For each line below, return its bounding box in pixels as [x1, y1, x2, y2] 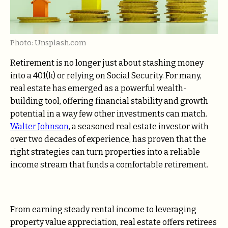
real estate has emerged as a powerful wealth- [10, 83, 187, 94]
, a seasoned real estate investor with [69, 122, 209, 132]
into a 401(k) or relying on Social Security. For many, [10, 71, 202, 81]
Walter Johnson [10, 122, 69, 132]
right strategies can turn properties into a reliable [10, 147, 200, 157]
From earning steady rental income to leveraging [10, 205, 196, 215]
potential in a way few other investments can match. [10, 109, 207, 119]
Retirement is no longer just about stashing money [10, 58, 204, 68]
